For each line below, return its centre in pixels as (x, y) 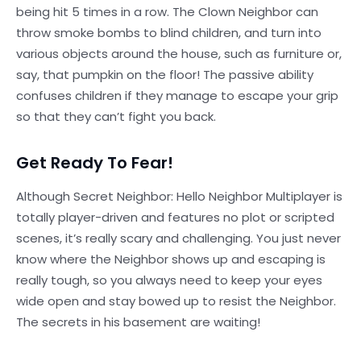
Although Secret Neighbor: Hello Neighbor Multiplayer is (179, 196)
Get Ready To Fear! (95, 163)
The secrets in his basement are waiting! (138, 322)
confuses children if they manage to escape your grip (177, 95)
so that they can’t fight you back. (116, 116)
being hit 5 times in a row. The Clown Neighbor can (167, 12)
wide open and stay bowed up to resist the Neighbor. (176, 301)
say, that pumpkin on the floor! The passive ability (165, 75)
